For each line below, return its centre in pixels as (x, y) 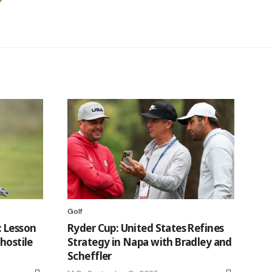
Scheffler (90, 256)
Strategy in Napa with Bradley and (150, 242)
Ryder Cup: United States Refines (146, 228)
